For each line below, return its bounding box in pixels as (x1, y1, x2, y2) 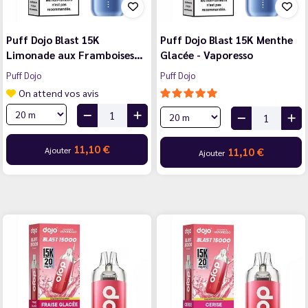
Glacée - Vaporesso (160, 47, 253, 61)
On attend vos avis (19, 86, 99, 99)
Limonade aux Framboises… (6, 47, 143, 61)
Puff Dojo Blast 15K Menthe (160, 32, 293, 46)
